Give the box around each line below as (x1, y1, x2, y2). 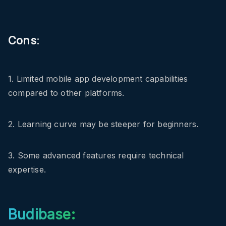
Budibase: (8, 206, 75, 223)
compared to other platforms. (8, 88, 125, 98)
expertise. (8, 164, 46, 175)
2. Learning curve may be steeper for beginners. (8, 119, 199, 130)
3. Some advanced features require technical (8, 150, 184, 161)
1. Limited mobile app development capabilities (8, 74, 188, 84)
